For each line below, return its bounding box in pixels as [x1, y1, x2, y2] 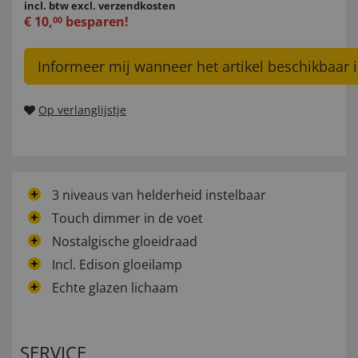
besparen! [62, 13, 129, 31]
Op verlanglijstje [38, 102, 126, 118]
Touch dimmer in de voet [52, 209, 203, 228]
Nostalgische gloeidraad [52, 233, 197, 251]
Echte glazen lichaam [52, 279, 178, 297]
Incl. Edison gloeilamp [52, 256, 182, 274]
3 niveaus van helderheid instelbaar [52, 186, 266, 205]
